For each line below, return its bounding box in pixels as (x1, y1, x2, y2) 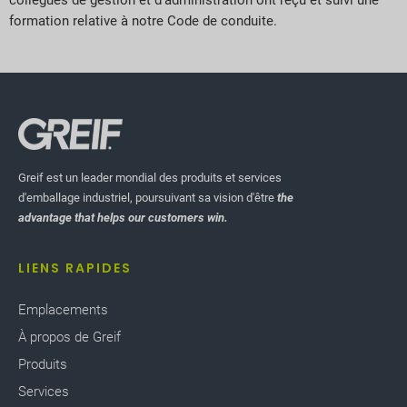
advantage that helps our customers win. (18, 210, 228, 224)
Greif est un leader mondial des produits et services (18, 170, 282, 184)
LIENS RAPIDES (18, 259, 132, 278)
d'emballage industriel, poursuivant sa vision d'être (18, 190, 277, 204)
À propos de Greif (18, 329, 121, 346)
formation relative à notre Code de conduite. (9, 13, 277, 30)
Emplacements (18, 302, 108, 319)
